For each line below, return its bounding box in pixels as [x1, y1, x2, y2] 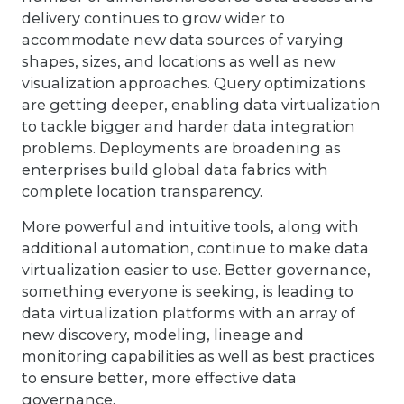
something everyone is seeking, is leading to [22, 281, 353, 300]
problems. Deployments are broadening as [22, 139, 341, 158]
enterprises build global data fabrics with [22, 161, 328, 179]
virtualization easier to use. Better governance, [22, 260, 371, 279]
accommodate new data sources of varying [22, 31, 344, 50]
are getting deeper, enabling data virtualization [22, 96, 381, 115]
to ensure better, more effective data [22, 368, 297, 387]
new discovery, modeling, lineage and [22, 325, 304, 344]
